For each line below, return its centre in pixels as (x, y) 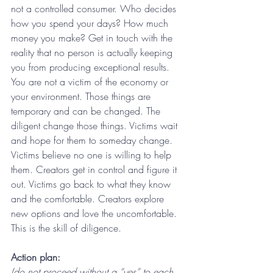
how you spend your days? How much (91, 23)
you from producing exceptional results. (92, 67)
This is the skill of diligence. (66, 228)
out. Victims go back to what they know (92, 184)
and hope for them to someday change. (93, 140)
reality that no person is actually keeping (93, 53)
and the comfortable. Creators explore (89, 199)
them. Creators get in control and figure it (95, 170)
